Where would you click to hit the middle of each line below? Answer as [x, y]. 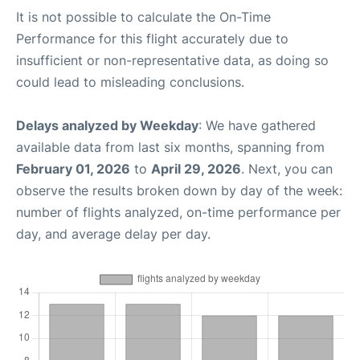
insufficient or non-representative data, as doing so [172, 60]
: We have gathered [257, 125]
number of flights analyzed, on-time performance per [178, 212]
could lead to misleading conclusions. [130, 82]
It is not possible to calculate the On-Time [143, 17]
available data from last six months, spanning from [170, 147]
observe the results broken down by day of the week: [179, 190]
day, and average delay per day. [113, 234]
